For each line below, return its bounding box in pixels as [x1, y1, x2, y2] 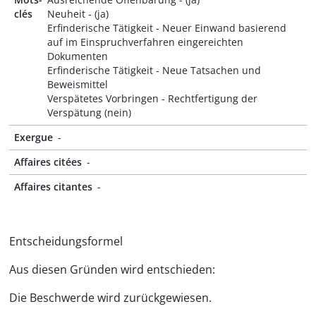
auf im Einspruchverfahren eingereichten [47, 35, 243, 49]
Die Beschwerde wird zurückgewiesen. [9, 290, 212, 305]
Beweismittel [47, 78, 108, 91]
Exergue [14, 130, 53, 144]
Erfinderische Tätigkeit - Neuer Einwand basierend [47, 21, 286, 35]
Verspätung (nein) [47, 106, 131, 119]
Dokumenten [47, 49, 108, 63]
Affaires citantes [14, 180, 92, 193]
